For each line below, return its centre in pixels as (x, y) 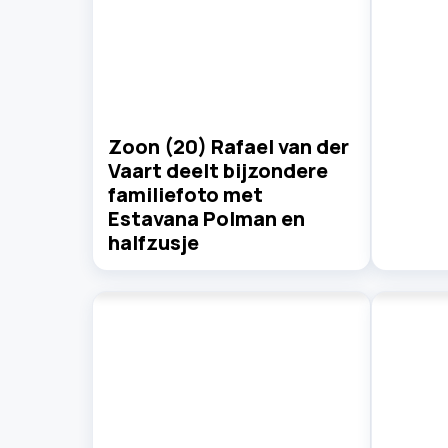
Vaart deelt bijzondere (218, 171)
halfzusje (153, 243)
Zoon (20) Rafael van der (228, 147)
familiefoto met (185, 195)
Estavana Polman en (206, 219)
